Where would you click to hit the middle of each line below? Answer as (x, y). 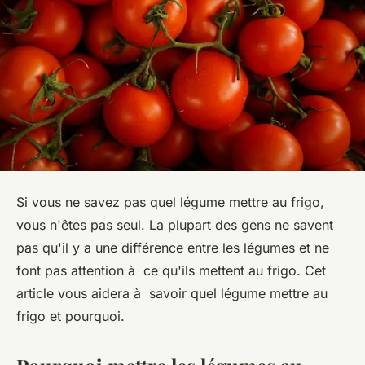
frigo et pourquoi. (70, 316)
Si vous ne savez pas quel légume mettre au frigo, (170, 202)
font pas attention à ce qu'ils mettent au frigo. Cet (171, 270)
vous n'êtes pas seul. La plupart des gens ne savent (175, 224)
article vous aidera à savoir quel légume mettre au (172, 293)
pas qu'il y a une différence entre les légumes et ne (173, 247)
